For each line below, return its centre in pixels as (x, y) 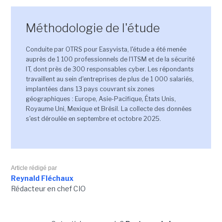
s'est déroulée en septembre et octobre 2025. (93, 119)
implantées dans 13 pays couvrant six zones (90, 89)
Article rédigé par (34, 168)
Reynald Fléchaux (42, 178)
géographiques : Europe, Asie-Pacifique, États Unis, (101, 99)
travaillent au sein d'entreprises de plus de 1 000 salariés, (110, 79)
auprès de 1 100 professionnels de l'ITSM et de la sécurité (110, 59)
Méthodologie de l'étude (93, 28)
